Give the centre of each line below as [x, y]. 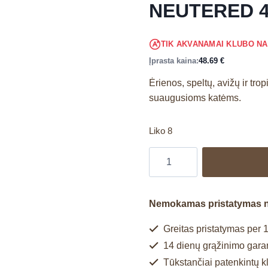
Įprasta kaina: [173, 60]
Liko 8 [160, 131]
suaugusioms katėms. [195, 98]
